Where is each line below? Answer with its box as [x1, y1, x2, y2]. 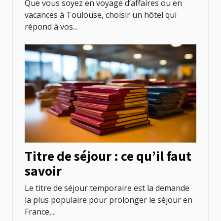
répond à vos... [25, 21, 77, 33]
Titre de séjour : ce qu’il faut [25, 147, 191, 164]
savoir [25, 162, 62, 179]
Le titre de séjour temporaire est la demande [25, 183, 189, 193]
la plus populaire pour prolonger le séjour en [25, 194, 192, 205]
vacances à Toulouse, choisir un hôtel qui [25, 9, 177, 21]
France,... [25, 206, 56, 217]
